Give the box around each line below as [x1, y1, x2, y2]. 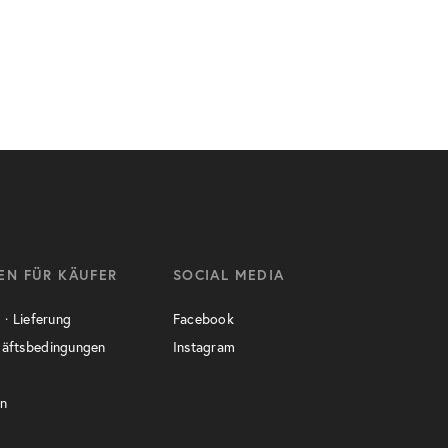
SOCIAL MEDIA [172, 265, 285, 285]
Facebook [172, 309, 234, 329]
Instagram [172, 337, 236, 357]
